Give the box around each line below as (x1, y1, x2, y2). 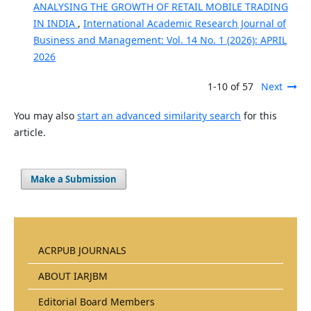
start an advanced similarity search (76, 108, 241, 122)
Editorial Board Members (38, 294, 155, 308)
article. (13, 125, 46, 139)
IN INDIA (33, 16, 78, 30)
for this (240, 108, 277, 122)
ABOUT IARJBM (38, 269, 108, 283)
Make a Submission (31, 172, 117, 185)
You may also (13, 108, 77, 122)
